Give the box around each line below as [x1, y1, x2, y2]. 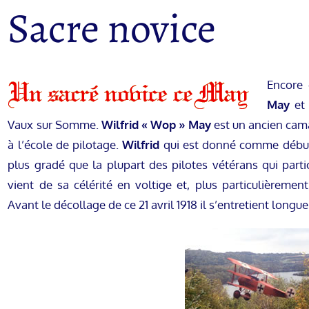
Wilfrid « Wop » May [101, 117, 211, 132]
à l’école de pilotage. [8, 137, 123, 152]
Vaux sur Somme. [8, 117, 101, 132]
